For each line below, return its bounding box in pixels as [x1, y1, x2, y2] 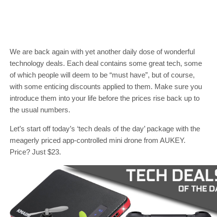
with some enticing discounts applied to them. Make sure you [10, 82, 202, 91]
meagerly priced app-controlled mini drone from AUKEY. [10, 136, 186, 144]
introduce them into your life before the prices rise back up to [10, 94, 200, 102]
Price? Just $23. [10, 148, 61, 156]
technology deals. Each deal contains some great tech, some [10, 59, 202, 67]
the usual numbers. [10, 106, 70, 114]
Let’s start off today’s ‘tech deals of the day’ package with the [10, 124, 200, 133]
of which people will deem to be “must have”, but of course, [10, 71, 195, 79]
